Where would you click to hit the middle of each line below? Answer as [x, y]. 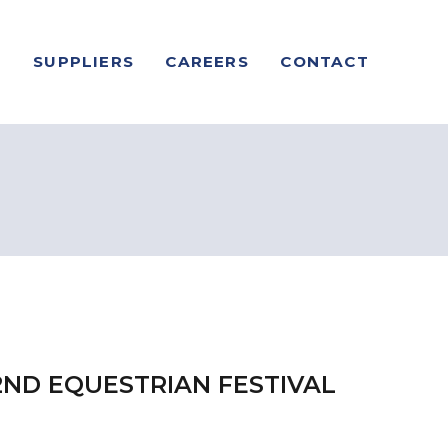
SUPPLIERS [83, 62]
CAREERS [207, 62]
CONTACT [324, 62]
